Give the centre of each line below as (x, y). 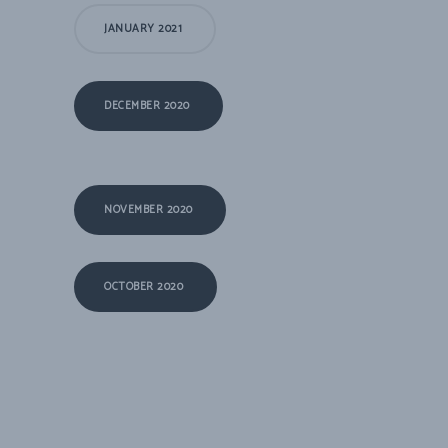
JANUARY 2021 (143, 29)
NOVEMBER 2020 (148, 210)
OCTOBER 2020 (143, 287)
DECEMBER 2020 (147, 106)
